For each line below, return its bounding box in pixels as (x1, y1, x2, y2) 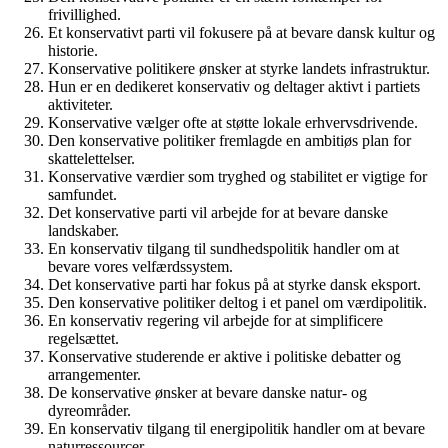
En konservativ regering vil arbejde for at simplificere (48, 312, 383, 329)
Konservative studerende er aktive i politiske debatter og (48, 348, 401, 365)
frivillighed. (48, 6, 121, 23)
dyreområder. (48, 402, 131, 419)
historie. (48, 42, 98, 59)
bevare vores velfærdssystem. (48, 258, 233, 275)
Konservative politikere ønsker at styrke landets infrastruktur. (48, 60, 430, 77)
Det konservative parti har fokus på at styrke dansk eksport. (48, 276, 421, 293)
